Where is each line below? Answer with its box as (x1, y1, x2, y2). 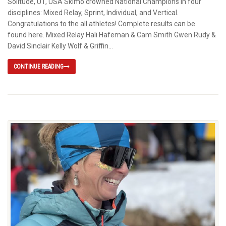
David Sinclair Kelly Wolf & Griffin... (8, 42, 113, 50)
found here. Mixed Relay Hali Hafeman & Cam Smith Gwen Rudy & (8, 31, 216, 39)
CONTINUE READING (14, 63, 64, 71)
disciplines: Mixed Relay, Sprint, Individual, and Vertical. (8, 9, 179, 17)
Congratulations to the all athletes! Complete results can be (8, 20, 195, 28)
